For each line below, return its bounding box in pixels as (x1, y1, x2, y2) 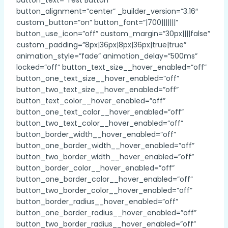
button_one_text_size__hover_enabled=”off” (16, 73, 179, 83)
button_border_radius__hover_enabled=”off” (16, 196, 178, 207)
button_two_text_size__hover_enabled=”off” (16, 84, 179, 95)
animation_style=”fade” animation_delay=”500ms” (16, 50, 197, 61)
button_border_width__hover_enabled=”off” (16, 129, 176, 139)
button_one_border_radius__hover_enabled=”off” (16, 207, 196, 218)
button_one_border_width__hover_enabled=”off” (16, 140, 194, 151)
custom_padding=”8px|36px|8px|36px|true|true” (16, 39, 186, 50)
